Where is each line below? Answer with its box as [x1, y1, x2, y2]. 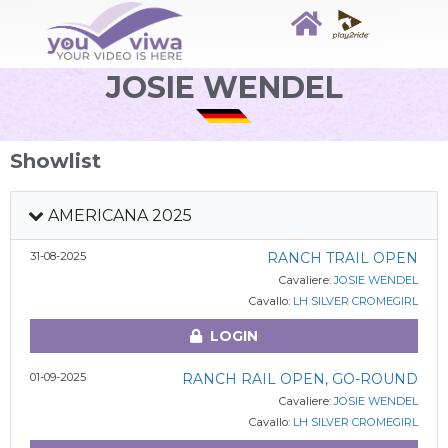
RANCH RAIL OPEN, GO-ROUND [181, 370, 418, 388]
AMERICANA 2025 [44, 206, 192, 225]
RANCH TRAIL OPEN [266, 249, 418, 267]
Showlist [10, 149, 101, 173]
